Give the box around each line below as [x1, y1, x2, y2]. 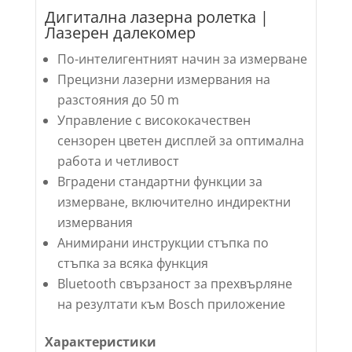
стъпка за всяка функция [57, 254, 208, 272]
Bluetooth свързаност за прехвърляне [57, 274, 292, 292]
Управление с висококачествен [57, 111, 251, 129]
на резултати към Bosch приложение [57, 295, 285, 313]
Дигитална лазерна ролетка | [44, 5, 269, 27]
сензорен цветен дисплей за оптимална [57, 131, 304, 149]
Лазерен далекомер [44, 21, 196, 43]
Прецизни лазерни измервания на [57, 70, 270, 88]
